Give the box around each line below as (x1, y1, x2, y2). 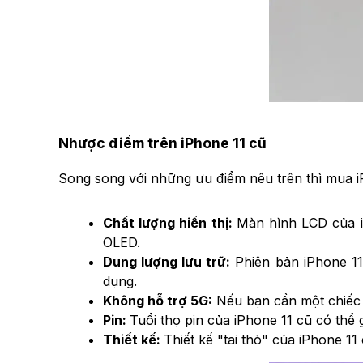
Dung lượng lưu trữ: (103, 253, 231, 270)
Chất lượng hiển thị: (103, 214, 237, 231)
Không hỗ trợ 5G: (103, 292, 212, 309)
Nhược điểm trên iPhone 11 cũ (58, 135, 267, 152)
